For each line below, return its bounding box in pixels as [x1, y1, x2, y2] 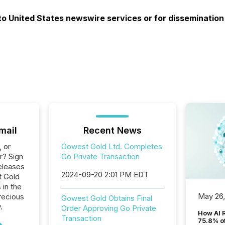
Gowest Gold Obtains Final [61, 193, 152, 203]
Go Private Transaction [61, 152, 140, 161]
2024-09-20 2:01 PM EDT [61, 170, 149, 179]
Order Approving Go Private [61, 203, 156, 213]
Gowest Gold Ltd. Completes [61, 142, 162, 151]
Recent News [83, 125, 142, 136]
